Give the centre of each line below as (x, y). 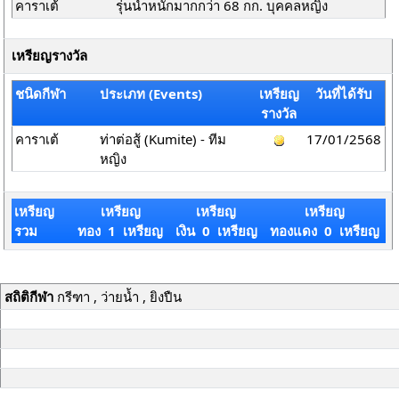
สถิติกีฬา (28, 297)
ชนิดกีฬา (41, 94)
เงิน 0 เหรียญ (216, 231)
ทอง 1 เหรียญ (120, 231)
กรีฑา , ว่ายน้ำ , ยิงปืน (117, 297)
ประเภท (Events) (151, 94)
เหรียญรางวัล (49, 56)
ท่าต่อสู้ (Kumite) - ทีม (163, 139)
